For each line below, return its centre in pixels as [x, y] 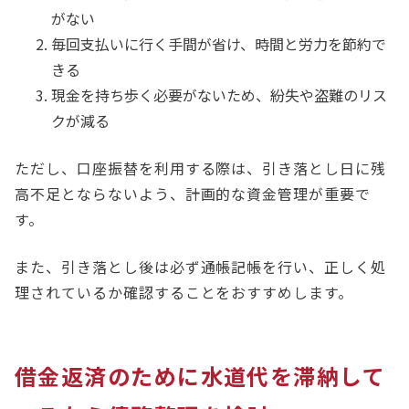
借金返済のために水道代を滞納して [200, 376]
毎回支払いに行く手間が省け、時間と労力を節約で [219, 44]
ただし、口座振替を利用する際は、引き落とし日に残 [201, 168]
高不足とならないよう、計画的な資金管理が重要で [193, 194]
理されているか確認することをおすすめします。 [187, 293]
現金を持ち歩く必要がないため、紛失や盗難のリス [219, 95]
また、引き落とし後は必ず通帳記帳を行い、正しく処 [201, 267]
